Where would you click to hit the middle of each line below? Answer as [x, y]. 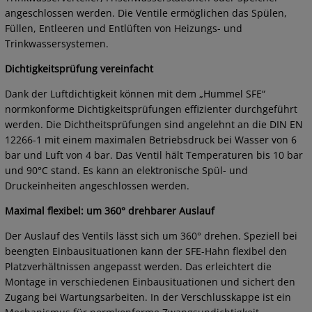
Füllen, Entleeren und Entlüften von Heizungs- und [124, 29]
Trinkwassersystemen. [57, 44]
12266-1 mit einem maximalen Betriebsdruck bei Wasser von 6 [151, 140]
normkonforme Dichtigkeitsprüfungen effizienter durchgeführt [151, 109]
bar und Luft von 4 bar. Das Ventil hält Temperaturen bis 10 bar [154, 155]
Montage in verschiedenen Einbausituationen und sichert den [150, 282]
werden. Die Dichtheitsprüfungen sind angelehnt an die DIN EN [154, 125]
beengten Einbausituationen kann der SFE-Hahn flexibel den [146, 251]
